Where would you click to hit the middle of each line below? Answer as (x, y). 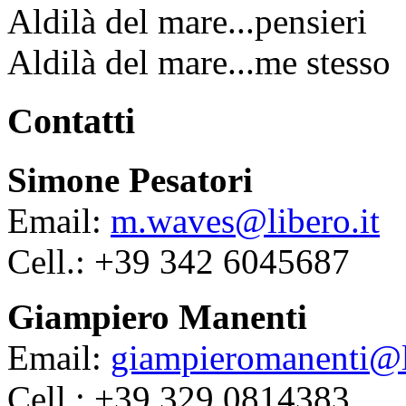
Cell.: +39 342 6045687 (179, 261)
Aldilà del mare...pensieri (187, 22)
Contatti (71, 121)
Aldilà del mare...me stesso (199, 63)
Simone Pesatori (130, 179)
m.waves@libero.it (245, 220)
